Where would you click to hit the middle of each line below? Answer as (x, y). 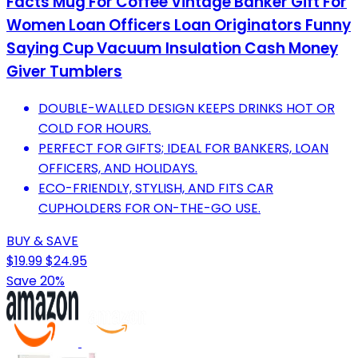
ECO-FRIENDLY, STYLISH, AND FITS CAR (156, 189)
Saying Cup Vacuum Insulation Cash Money (172, 49)
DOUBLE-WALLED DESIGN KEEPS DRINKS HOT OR (187, 109)
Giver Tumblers (64, 72)
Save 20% (36, 281)
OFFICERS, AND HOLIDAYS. (118, 169)
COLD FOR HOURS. (95, 129)
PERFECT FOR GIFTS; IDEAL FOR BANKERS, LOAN (183, 149)
